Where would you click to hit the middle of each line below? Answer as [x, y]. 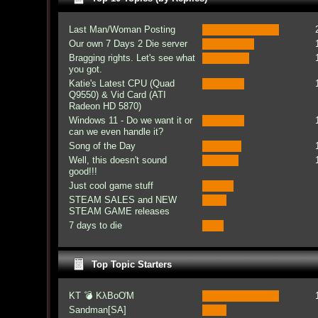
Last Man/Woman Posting [122, 29]
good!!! [83, 171]
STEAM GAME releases [120, 211]
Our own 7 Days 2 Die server [128, 44]
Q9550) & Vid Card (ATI [118, 95]
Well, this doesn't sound [118, 160]
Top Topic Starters [131, 264]
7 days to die [96, 225]
